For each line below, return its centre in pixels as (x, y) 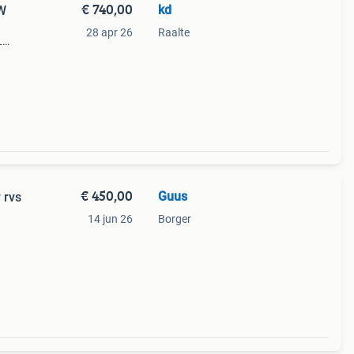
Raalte (173, 32)
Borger (174, 219)
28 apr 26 (109, 32)
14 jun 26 (110, 219)
